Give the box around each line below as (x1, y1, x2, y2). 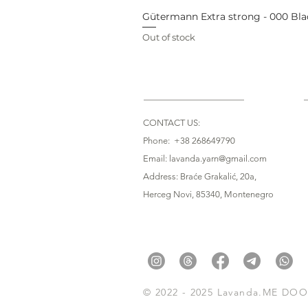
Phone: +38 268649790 (143, 135, 235, 146)
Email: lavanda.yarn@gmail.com (143, 153, 267, 164)
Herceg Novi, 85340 (143, 188, 220, 199)
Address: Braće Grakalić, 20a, (143, 170, 256, 181)
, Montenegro (220, 188, 274, 199)
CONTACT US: (143, 117, 200, 128)
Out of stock (142, 31, 195, 43)
